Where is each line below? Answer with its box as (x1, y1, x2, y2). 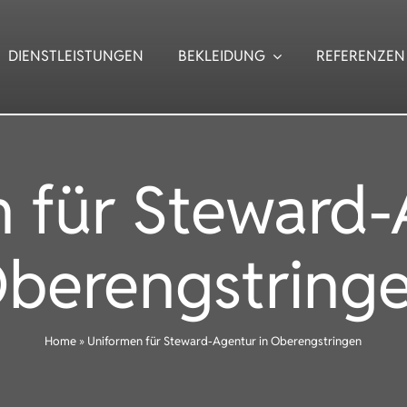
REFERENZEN (315, 46, 405, 66)
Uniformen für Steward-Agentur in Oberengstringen (87, 333, 362, 349)
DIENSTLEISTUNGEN (8, 46, 144, 66)
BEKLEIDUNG (178, 46, 266, 66)
